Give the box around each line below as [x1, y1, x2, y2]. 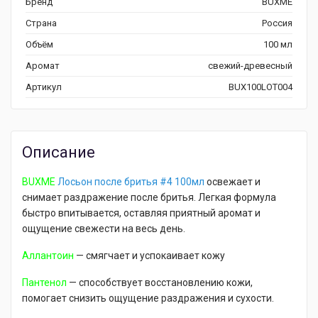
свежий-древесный [208, 60, 292, 71]
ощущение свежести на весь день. [22, 223, 185, 234]
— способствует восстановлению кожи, [67, 277, 253, 288]
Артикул [26, 82, 62, 92]
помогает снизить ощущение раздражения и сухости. [22, 292, 274, 304]
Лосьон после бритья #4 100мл [57, 176, 204, 187]
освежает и [204, 176, 261, 187]
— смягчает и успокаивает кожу [74, 250, 225, 261]
